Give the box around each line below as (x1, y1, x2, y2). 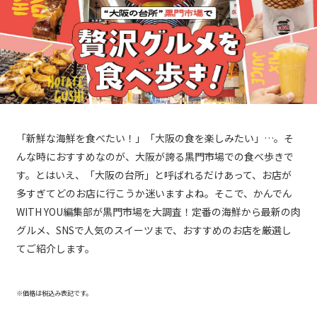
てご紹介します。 (16, 241, 95, 256)
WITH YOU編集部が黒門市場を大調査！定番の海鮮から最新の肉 (16, 204, 301, 219)
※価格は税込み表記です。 (16, 288, 92, 299)
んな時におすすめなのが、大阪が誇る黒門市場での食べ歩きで (16, 149, 294, 164)
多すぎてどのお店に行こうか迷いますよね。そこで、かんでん (16, 186, 292, 201)
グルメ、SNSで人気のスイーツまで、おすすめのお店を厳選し (16, 223, 292, 238)
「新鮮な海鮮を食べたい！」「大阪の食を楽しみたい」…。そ (16, 131, 294, 146)
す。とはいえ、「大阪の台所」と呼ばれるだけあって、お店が (16, 168, 292, 183)
